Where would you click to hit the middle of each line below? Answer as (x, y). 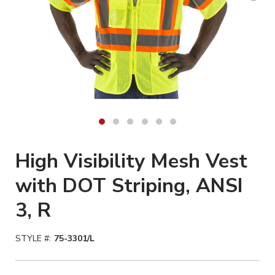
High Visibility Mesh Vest (131, 161)
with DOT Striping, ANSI (129, 186)
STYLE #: (33, 238)
